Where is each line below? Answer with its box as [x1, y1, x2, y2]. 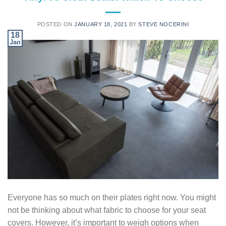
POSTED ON [37, 21, 75, 28]
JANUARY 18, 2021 [74, 21, 128, 28]
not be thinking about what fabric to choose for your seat [8, 205, 206, 214]
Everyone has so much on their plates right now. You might [8, 193, 216, 202]
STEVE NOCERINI [138, 21, 189, 28]
